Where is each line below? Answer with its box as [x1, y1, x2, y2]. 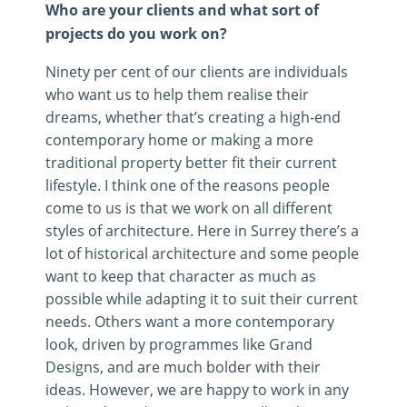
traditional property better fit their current [45, 152, 337, 172]
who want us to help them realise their [45, 84, 309, 104]
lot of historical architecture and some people [45, 243, 359, 263]
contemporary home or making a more [45, 129, 313, 149]
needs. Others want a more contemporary [45, 311, 334, 331]
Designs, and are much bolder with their [45, 356, 321, 376]
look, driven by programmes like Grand [45, 333, 313, 353]
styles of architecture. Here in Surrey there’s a [45, 220, 359, 240]
